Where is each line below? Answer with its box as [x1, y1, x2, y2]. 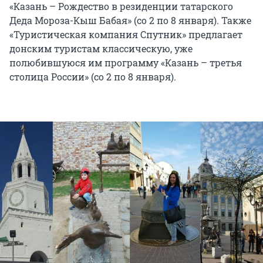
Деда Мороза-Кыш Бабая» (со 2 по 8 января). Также [9, 14, 251, 27]
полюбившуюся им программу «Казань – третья [9, 56, 242, 69]
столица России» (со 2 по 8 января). [9, 70, 176, 83]
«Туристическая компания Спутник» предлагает [9, 28, 242, 41]
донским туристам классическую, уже [9, 42, 193, 55]
